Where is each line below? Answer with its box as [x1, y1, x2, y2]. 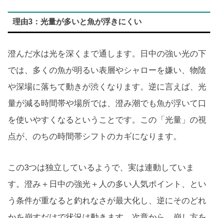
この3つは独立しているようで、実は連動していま [8, 163, 194, 173]
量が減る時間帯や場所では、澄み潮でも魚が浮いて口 [8, 98, 206, 108]
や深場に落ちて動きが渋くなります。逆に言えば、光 [8, 82, 206, 91]
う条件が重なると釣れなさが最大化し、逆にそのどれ [8, 196, 206, 206]
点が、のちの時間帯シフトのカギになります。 [8, 131, 182, 141]
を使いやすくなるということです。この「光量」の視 [8, 115, 206, 125]
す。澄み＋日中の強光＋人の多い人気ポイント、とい [8, 180, 206, 189]
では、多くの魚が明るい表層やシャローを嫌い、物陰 [8, 65, 206, 75]
